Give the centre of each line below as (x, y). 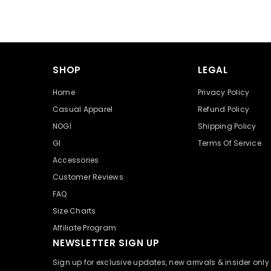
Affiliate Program (85, 227)
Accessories (76, 160)
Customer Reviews (88, 177)
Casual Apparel (83, 109)
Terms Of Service (230, 143)
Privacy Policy (224, 92)
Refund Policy (224, 109)
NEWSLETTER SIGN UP (106, 243)
